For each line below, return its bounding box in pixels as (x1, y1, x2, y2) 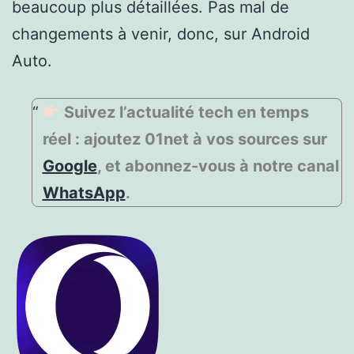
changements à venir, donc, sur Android (12, 24, 310, 43)
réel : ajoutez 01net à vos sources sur (42, 129, 327, 149)
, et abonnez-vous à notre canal (96, 156, 339, 175)
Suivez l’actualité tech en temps (60, 102, 310, 122)
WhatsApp (42, 183, 126, 202)
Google (42, 156, 97, 175)
